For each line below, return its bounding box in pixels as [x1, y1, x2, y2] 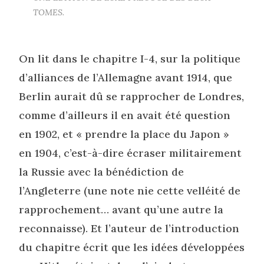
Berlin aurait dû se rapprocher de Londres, [19, 89, 245, 103]
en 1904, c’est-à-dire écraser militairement [19, 146, 242, 160]
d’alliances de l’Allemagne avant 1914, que [19, 70, 233, 84]
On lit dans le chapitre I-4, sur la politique [19, 51, 241, 65]
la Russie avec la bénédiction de [19, 164, 184, 179]
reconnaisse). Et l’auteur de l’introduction [19, 221, 240, 235]
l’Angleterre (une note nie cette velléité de [19, 183, 241, 197]
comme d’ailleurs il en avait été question [19, 108, 231, 122]
